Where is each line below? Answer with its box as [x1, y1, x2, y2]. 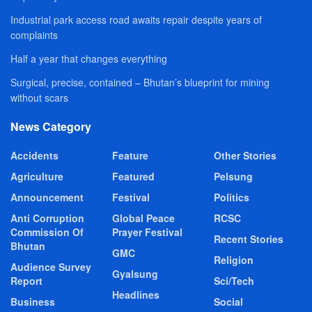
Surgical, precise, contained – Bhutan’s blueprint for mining [10, 75, 270, 89]
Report [10, 273, 42, 288]
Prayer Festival [112, 224, 182, 239]
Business [10, 294, 55, 309]
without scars [10, 90, 68, 104]
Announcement [10, 189, 84, 204]
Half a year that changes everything [10, 51, 167, 65]
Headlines [112, 287, 159, 302]
